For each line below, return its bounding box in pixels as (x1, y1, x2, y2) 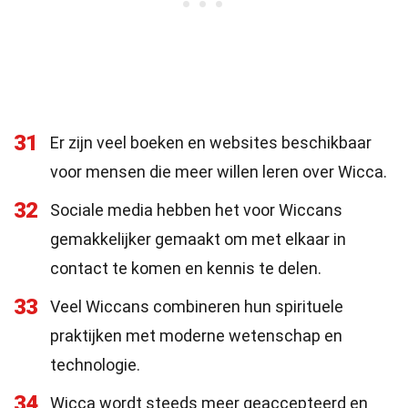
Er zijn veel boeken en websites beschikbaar (50, 133, 372, 152)
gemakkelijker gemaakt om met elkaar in (50, 229, 346, 249)
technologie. (50, 355, 140, 374)
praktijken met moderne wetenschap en (50, 326, 342, 345)
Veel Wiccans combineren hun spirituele (50, 297, 343, 316)
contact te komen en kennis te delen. (50, 259, 321, 278)
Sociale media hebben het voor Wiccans (50, 200, 342, 219)
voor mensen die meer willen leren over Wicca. (50, 162, 387, 181)
